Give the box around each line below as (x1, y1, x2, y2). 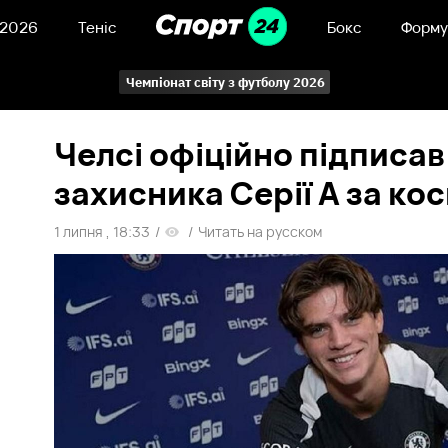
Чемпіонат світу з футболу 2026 (125, 73, 325, 91)
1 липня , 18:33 (54, 222, 151, 241)
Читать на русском (198, 222, 323, 241)
